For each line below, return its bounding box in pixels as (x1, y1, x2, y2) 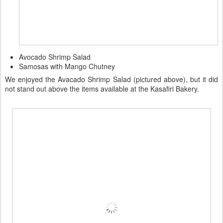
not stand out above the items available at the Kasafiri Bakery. (5, 83, 199, 94)
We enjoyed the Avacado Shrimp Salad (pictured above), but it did (5, 74, 218, 84)
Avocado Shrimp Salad (19, 51, 91, 62)
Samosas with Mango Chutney (19, 61, 115, 71)
